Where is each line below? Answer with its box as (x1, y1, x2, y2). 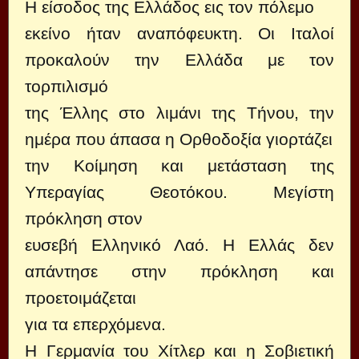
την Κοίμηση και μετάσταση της (25, 156, 334, 175)
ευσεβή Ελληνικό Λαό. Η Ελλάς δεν (25, 236, 334, 254)
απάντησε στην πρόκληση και (25, 262, 334, 280)
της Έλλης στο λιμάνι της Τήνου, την (25, 103, 334, 122)
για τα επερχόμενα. (25, 315, 166, 333)
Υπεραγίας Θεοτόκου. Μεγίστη (25, 183, 334, 201)
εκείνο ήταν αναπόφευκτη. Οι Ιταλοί (25, 24, 334, 42)
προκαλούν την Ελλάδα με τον (25, 50, 334, 69)
